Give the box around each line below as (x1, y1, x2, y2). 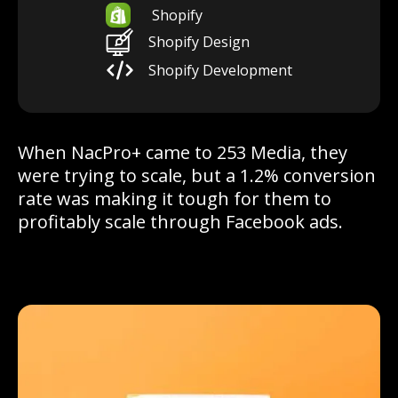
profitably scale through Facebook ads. (18, 210, 343, 235)
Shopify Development (148, 60, 292, 81)
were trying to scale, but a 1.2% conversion (18, 163, 376, 188)
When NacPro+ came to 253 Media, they (18, 140, 347, 165)
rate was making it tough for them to (18, 187, 331, 211)
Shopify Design (148, 32, 250, 52)
